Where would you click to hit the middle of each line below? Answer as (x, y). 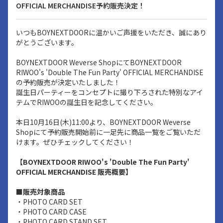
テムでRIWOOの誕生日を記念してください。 (87, 102)
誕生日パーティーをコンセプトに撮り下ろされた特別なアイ (110, 92)
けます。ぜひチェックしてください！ (75, 142)
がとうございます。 (47, 42)
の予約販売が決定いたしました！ (68, 82)
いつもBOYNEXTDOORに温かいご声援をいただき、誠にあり (111, 32)
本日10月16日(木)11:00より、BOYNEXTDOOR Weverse (103, 122)
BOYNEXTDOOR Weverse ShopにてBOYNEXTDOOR (99, 62)
